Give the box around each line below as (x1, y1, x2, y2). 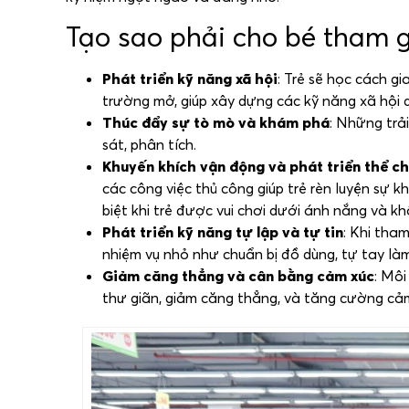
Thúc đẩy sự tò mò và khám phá (102, 112, 330, 131)
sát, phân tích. (102, 134, 196, 153)
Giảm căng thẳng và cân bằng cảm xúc (102, 266, 374, 285)
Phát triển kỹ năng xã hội (102, 68, 278, 88)
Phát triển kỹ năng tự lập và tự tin (102, 222, 343, 241)
